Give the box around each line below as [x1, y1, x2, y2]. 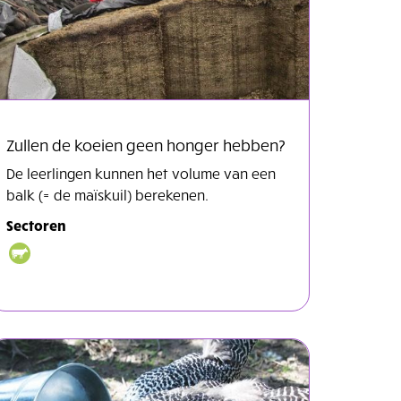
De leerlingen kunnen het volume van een [6, 163, 276, 182]
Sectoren [6, 215, 66, 234]
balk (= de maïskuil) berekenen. [6, 184, 209, 203]
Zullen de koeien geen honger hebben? [6, 133, 286, 155]
